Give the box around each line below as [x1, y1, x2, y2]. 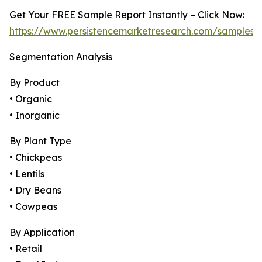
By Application [9, 226, 75, 239]
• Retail [9, 243, 42, 255]
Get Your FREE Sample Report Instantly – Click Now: [9, 9, 244, 21]
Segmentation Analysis [9, 51, 112, 63]
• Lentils [9, 168, 44, 180]
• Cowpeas [9, 201, 57, 213]
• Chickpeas [9, 151, 62, 164]
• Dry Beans [9, 184, 61, 196]
